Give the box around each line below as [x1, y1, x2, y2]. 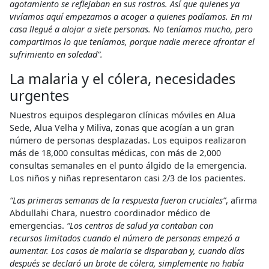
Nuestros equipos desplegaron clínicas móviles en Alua [10, 109, 235, 121]
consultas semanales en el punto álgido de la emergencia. [10, 159, 247, 171]
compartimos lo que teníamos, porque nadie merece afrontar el [10, 35, 255, 47]
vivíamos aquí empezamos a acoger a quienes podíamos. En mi [10, 10, 252, 22]
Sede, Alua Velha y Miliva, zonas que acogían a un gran [10, 121, 234, 133]
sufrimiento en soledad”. [10, 48, 103, 60]
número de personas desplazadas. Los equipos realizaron [10, 134, 246, 146]
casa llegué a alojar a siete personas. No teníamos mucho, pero [10, 23, 253, 35]
